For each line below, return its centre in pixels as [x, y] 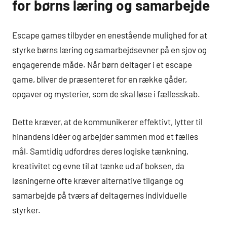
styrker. [26, 210]
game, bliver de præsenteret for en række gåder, [100, 79]
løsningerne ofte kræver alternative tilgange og [98, 180]
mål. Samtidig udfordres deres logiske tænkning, [100, 151]
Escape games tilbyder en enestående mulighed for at [110, 35]
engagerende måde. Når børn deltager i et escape [102, 65]
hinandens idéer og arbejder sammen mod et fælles [105, 136]
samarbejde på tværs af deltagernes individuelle [100, 195]
